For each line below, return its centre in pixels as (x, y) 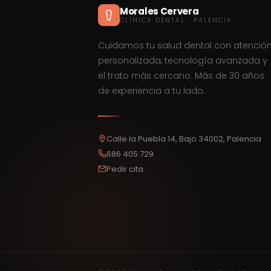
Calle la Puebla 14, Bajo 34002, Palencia (184, 139)
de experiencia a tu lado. (152, 91)
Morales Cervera (159, 11)
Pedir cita (125, 169)
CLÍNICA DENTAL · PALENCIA (176, 21)
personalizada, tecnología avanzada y (183, 61)
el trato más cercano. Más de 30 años (181, 76)
